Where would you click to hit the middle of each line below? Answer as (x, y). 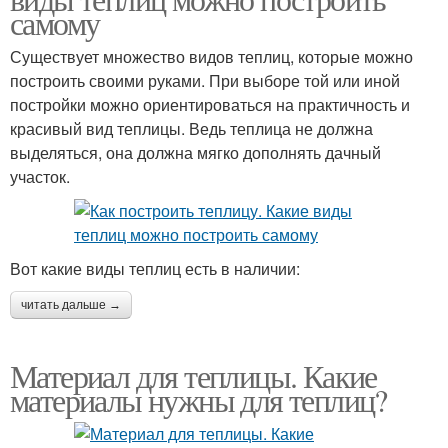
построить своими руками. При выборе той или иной (205, 80)
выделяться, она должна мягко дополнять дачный (195, 152)
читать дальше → (71, 305)
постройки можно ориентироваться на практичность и (210, 104)
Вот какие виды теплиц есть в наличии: (155, 268)
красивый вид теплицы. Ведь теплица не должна (191, 128)
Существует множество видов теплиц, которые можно (211, 56)
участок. (40, 176)
